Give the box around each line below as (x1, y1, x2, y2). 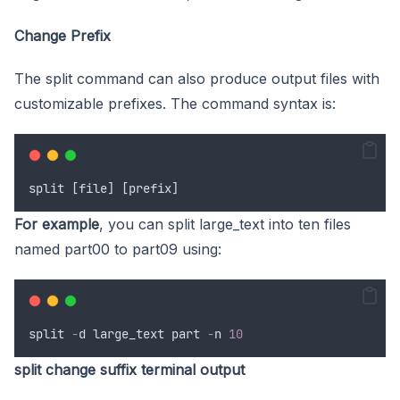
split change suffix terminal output (14, 360, 245, 379)
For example (14, 214, 99, 233)
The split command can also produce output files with (14, 69, 379, 87)
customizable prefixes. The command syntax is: (14, 94, 336, 112)
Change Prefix (14, 26, 111, 45)
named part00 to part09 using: (14, 239, 221, 258)
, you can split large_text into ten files (99, 214, 351, 233)
